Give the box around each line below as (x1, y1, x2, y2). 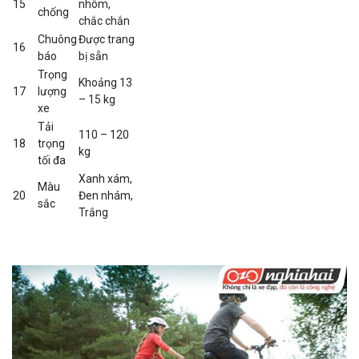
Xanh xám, (79, 172, 132, 186)
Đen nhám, (79, 189, 133, 203)
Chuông (38, 33, 77, 46)
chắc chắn (79, 14, 130, 28)
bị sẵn (79, 50, 108, 63)
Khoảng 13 (79, 76, 132, 90)
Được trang (79, 33, 135, 46)
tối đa (38, 154, 66, 167)
